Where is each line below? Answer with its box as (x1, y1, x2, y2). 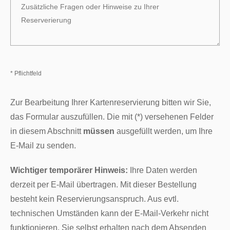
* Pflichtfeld (10, 69, 42, 77)
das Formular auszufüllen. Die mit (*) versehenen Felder (10, 112, 214, 121)
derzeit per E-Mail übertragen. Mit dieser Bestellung (10, 180, 197, 189)
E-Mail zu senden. (10, 141, 76, 150)
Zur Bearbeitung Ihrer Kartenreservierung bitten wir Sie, (10, 98, 212, 107)
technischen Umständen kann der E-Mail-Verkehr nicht (10, 208, 209, 218)
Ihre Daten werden (128, 165, 198, 175)
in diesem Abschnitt (10, 126, 84, 136)
